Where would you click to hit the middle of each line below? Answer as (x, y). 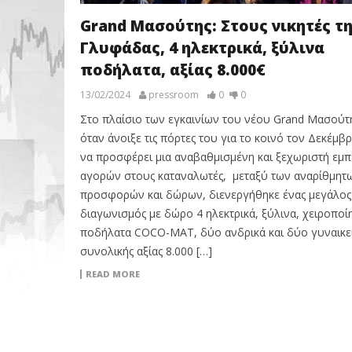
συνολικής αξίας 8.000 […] (146, 251)
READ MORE (112, 274)
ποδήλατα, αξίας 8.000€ (172, 70)
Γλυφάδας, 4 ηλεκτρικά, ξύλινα (202, 48)
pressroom (173, 95)
